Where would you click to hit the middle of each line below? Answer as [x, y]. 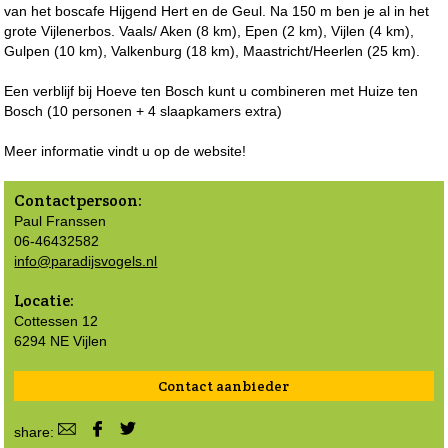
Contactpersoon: [78, 200]
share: [36, 431]
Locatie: [44, 300]
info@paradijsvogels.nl [86, 260]
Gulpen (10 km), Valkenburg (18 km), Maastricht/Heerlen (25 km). [212, 50]
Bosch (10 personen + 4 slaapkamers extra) [143, 110]
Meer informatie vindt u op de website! [125, 150]
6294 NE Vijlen [61, 340]
